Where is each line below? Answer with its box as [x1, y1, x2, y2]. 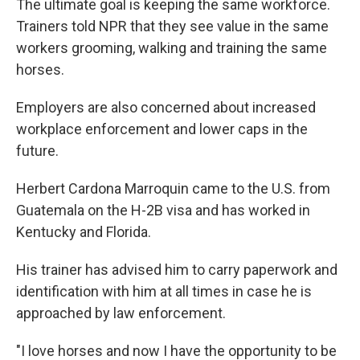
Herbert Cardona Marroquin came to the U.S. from [16, 180, 330, 197]
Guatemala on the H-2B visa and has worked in [16, 202, 310, 219]
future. [16, 142, 59, 159]
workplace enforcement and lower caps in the [16, 121, 308, 137]
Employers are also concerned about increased [16, 99, 316, 116]
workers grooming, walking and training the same [16, 39, 327, 56]
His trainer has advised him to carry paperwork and [16, 261, 337, 278]
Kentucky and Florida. [16, 223, 151, 240]
